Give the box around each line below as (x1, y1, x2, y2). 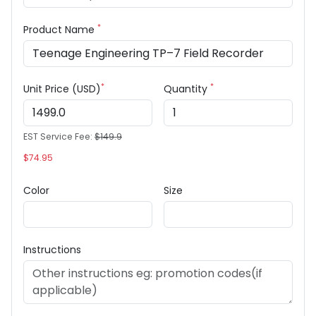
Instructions (23, 243, 81, 257)
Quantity (164, 82, 210, 97)
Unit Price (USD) (23, 82, 101, 97)
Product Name (23, 23, 97, 37)
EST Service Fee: (23, 130, 95, 143)
